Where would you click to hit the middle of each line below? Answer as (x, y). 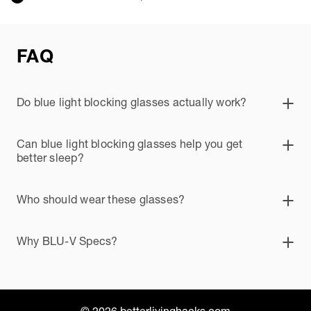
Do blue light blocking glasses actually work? (132, 102)
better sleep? (50, 157)
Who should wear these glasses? (101, 199)
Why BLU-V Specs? (67, 241)
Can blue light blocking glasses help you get (130, 143)
